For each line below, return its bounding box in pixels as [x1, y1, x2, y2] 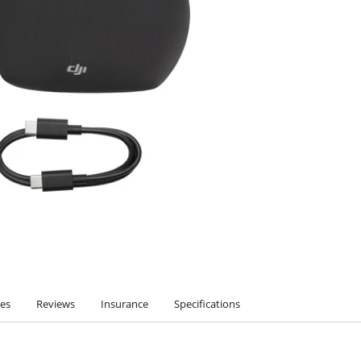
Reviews [36, 296, 75, 311]
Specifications [174, 296, 240, 311]
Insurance [101, 296, 148, 311]
